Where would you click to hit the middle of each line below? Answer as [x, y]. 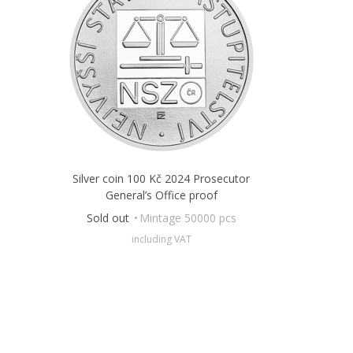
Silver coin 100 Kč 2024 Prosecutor [162, 178]
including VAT [161, 239]
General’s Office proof [161, 195]
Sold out [109, 218]
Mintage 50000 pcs [188, 218]
